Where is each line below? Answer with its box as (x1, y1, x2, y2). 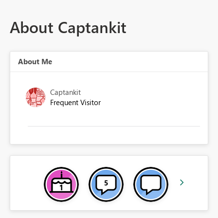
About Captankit (10, 16, 127, 38)
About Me (18, 56, 52, 67)
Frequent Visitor (50, 97, 101, 108)
